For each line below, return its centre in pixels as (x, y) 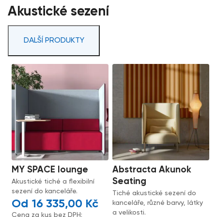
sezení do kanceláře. (45, 192)
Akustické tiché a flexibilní (53, 182)
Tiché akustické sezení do (155, 194)
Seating (130, 182)
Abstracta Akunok (152, 170)
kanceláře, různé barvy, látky (158, 203)
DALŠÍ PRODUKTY (54, 40)
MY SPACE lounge (50, 170)
